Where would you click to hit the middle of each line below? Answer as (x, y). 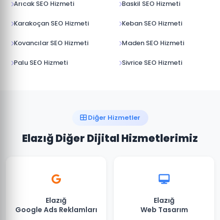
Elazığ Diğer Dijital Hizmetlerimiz (110, 138)
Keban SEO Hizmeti (152, 23)
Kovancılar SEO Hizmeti (51, 43)
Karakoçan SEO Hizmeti (51, 23)
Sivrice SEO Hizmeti (152, 63)
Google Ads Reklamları (56, 210)
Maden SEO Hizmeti (153, 43)
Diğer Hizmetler (113, 118)
